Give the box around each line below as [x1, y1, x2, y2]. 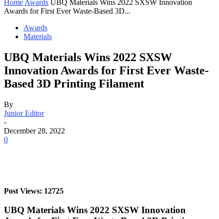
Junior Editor [4, 109, 44, 117]
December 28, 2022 [4, 126, 65, 135]
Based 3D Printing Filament [4, 77, 144, 90]
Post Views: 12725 [4, 186, 64, 195]
